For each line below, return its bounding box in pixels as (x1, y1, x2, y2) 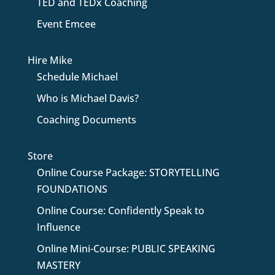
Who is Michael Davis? (36, 91, 139, 106)
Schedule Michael (36, 70, 118, 84)
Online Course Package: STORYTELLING (36, 166, 220, 180)
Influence (36, 220, 80, 234)
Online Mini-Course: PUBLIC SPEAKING (36, 242, 215, 256)
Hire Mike (27, 53, 72, 68)
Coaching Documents (36, 113, 136, 127)
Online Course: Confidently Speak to (36, 204, 204, 218)
